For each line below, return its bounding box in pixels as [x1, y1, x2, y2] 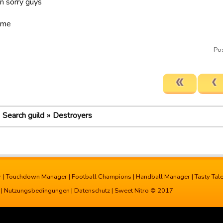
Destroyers [53, 110, 92, 121]
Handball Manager [136, 172, 190, 181]
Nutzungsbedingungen [4, 186, 70, 195]
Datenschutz [74, 186, 110, 195]
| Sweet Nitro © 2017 [110, 186, 173, 195]
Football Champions [72, 172, 131, 181]
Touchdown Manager [6, 172, 67, 181]
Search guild [2, 110, 44, 121]
